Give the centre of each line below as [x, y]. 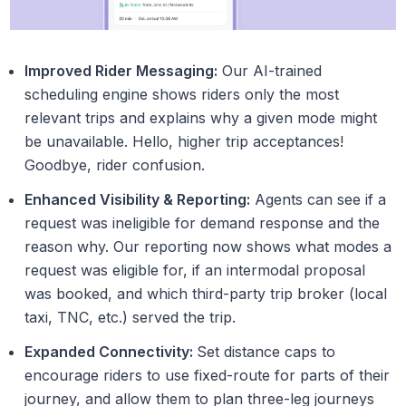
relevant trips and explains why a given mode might [201, 118]
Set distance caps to [266, 352]
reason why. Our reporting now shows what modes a [208, 247]
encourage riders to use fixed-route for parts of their [208, 376]
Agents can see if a [319, 200]
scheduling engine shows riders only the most [182, 95]
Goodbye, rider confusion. [117, 165]
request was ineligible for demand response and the [203, 223]
